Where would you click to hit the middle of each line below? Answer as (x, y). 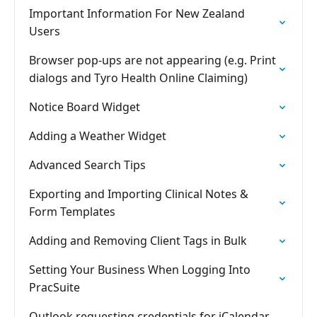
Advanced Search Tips (87, 165)
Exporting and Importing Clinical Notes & (139, 194)
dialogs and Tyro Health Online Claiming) (138, 78)
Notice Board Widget (85, 107)
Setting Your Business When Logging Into (140, 270)
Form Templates (72, 212)
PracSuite (54, 287)
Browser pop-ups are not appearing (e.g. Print (152, 60)
